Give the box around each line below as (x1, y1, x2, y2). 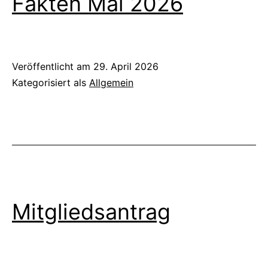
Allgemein (89, 77, 133, 89)
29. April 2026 (93, 60, 159, 72)
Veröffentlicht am (12, 60, 93, 72)
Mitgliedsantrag (12, 199, 170, 225)
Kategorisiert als (12, 77, 89, 89)
